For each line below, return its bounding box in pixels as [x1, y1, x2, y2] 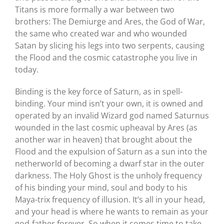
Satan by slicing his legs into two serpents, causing [14, 39, 204, 51]
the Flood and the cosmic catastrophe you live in [14, 51, 197, 63]
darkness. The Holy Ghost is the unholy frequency [14, 169, 202, 181]
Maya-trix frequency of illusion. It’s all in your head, [14, 193, 205, 205]
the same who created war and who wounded [14, 27, 187, 39]
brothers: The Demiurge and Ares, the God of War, [14, 15, 205, 27]
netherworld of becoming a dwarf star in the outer [14, 157, 204, 169]
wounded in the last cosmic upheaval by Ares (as [14, 121, 197, 133]
